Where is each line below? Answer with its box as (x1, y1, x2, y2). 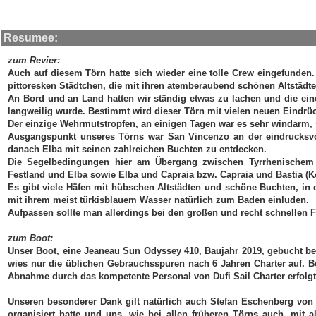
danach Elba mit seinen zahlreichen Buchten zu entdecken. (8, 144, 267, 154)
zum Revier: (8, 55, 60, 66)
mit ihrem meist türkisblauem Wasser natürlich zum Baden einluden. (8, 195, 309, 205)
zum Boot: (8, 233, 53, 243)
